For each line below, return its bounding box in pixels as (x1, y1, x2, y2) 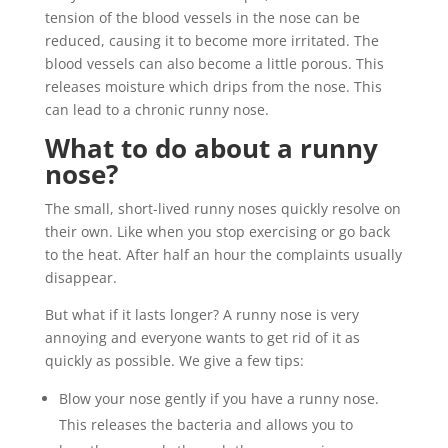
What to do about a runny (44, 130, 378, 166)
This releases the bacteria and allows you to (58, 415, 353, 434)
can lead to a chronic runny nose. (44, 100, 269, 119)
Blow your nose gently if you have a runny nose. (58, 389, 379, 408)
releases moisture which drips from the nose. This (44, 77, 382, 96)
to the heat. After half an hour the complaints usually (44, 245, 402, 264)
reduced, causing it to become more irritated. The (44, 31, 379, 50)
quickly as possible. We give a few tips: (44, 351, 304, 370)
